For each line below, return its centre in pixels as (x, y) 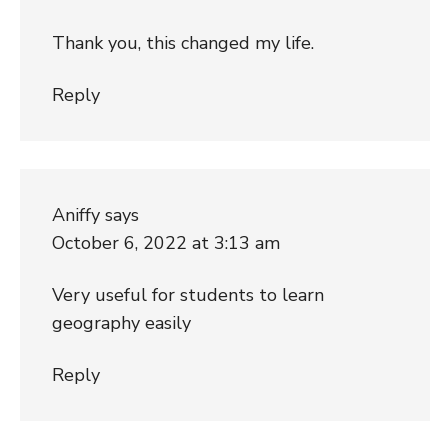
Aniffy (75, 214)
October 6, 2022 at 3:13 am (165, 242)
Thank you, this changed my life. (182, 42)
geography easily (121, 322)
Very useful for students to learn (187, 294)
